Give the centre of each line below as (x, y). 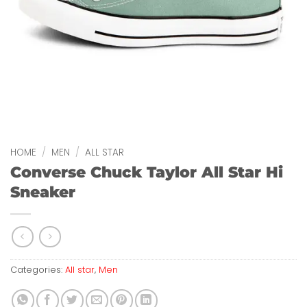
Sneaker (43, 192)
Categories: (38, 269)
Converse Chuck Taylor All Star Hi (147, 172)
